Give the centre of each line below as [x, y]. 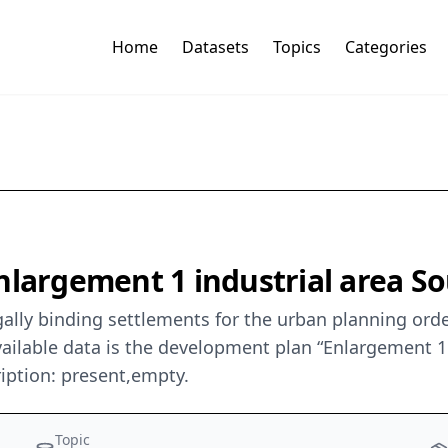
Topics [296, 47]
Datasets [215, 47]
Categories [385, 47]
